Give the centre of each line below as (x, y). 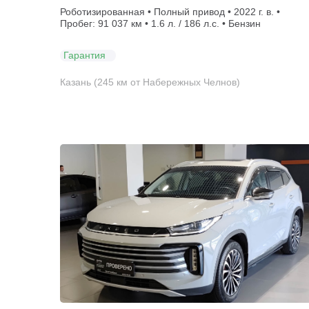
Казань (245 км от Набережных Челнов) (150, 82)
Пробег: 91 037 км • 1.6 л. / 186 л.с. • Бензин (160, 23)
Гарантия (84, 55)
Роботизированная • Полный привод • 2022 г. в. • (170, 12)
